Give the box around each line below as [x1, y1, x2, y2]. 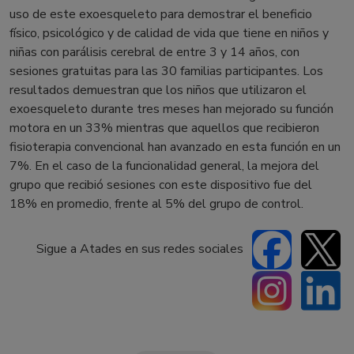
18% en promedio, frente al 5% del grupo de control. [9, 195, 303, 213]
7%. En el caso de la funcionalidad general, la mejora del [9, 157, 319, 175]
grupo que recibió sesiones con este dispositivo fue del [9, 176, 312, 194]
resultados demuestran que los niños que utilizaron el [9, 81, 307, 99]
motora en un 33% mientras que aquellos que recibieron [9, 119, 319, 137]
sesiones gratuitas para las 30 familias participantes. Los [9, 62, 323, 80]
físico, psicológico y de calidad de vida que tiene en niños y [9, 24, 329, 42]
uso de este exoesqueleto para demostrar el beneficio [9, 6, 312, 23]
